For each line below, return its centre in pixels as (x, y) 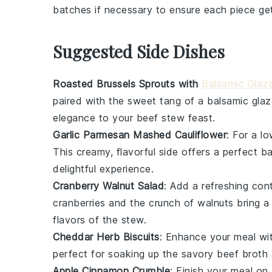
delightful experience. (103, 168)
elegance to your (95, 117)
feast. (200, 117)
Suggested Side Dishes (139, 51)
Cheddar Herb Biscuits (106, 236)
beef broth (242, 253)
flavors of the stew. (100, 219)
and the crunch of (151, 202)
